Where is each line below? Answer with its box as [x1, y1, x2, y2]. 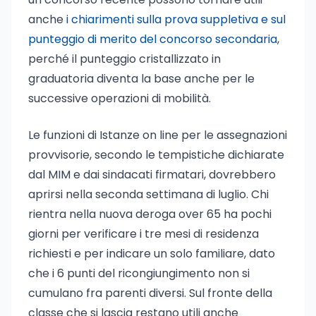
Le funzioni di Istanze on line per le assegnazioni [28, 127, 287, 143]
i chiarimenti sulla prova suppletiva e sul [66, 11, 286, 28]
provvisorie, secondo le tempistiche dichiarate [28, 147, 284, 163]
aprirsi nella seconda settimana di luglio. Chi [28, 186, 269, 202]
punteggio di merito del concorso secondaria [28, 31, 277, 47]
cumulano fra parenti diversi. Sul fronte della [28, 285, 272, 301]
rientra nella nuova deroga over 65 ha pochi [28, 206, 272, 222]
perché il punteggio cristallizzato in [28, 51, 221, 67]
